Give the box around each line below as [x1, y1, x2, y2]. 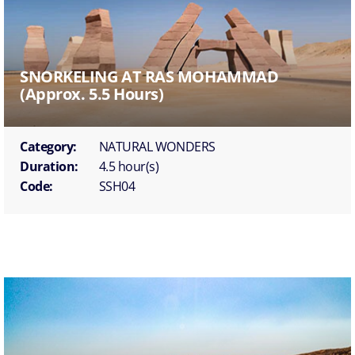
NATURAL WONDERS [98, 138, 216, 156]
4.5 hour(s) [98, 158, 159, 176]
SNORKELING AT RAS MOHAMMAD [20, 66, 279, 88]
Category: [20, 138, 77, 156]
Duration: [20, 158, 78, 176]
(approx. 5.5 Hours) [20, 83, 164, 105]
